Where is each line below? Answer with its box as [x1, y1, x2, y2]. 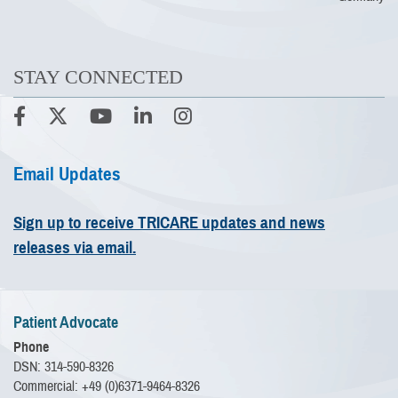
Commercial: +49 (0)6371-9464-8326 [13, 378, 200, 396]
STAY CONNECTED [13, 66, 183, 89]
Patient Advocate [13, 312, 118, 332]
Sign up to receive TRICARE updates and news [13, 212, 325, 234]
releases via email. [13, 237, 136, 259]
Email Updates [13, 162, 121, 186]
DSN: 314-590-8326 [13, 358, 114, 377]
